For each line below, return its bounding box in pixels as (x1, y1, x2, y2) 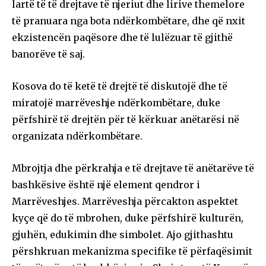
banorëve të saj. (12, 47, 85, 60)
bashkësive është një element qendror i (12, 178, 200, 191)
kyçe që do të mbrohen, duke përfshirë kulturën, (12, 211, 243, 224)
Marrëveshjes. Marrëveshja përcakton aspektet (12, 195, 238, 207)
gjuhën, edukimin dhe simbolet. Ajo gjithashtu (12, 228, 233, 240)
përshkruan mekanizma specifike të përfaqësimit (12, 245, 252, 257)
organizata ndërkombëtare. (12, 129, 142, 142)
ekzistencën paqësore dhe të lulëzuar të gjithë (12, 31, 233, 43)
